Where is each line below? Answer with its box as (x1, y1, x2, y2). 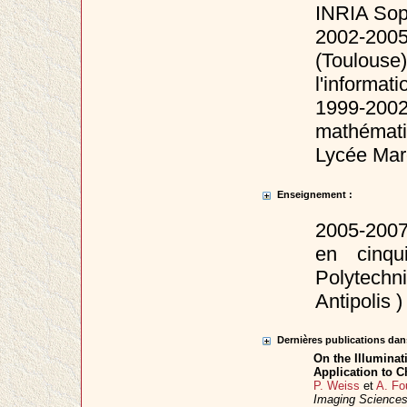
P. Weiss (313, 379, 361, 393)
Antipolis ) (315, 289, 403, 313)
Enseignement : (274, 188, 353, 200)
